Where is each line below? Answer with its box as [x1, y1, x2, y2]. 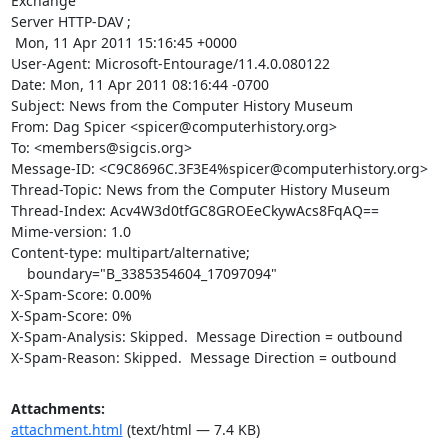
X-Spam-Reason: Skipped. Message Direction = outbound [10, 348, 397, 367]
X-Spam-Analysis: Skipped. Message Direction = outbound [10, 327, 403, 346]
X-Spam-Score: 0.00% [10, 285, 152, 304]
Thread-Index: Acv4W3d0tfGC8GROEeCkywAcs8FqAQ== [10, 201, 379, 220]
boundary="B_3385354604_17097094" [10, 264, 27, 283]
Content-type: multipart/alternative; [10, 243, 250, 262]
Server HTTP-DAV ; [10, 12, 131, 31]
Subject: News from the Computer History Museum [10, 96, 353, 115]
